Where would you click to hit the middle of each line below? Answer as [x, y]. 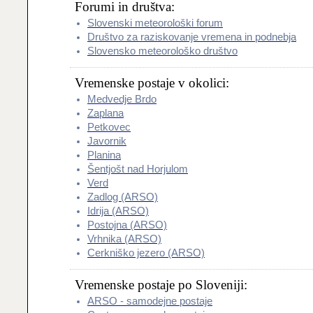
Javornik [107, 141]
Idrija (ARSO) [118, 211]
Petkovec [109, 127]
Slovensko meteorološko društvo [162, 51]
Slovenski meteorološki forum [155, 23]
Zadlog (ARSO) [123, 197]
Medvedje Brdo [122, 99]
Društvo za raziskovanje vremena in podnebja [192, 37]
